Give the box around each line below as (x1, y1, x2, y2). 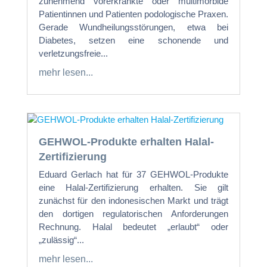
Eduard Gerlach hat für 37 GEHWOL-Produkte (38, 169, 229, 180)
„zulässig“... (38, 235, 84, 246)
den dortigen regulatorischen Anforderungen (38, 209, 229, 219)
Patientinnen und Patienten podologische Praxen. (38, 9, 229, 20)
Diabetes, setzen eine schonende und (38, 35, 229, 46)
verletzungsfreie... (38, 48, 108, 59)
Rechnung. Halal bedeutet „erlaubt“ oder (38, 222, 229, 232)
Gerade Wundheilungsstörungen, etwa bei (38, 22, 229, 33)
